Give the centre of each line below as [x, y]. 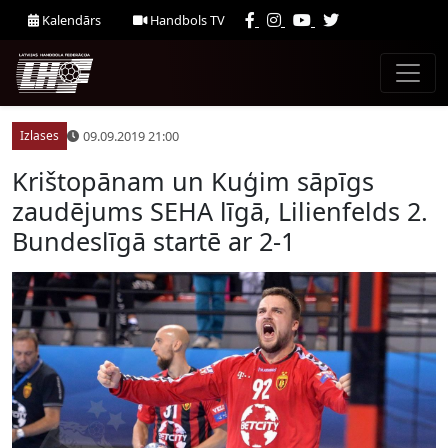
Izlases [39, 135]
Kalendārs [70, 20]
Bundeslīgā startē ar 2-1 [153, 241]
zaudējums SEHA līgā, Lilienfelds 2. [220, 211]
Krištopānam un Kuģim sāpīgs [193, 181]
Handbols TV [186, 20]
